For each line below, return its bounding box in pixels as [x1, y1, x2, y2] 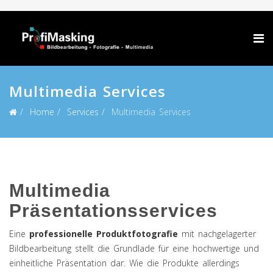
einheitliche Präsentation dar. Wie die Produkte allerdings [9, 257, 239, 269]
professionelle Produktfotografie [29, 228, 178, 239]
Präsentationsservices [9, 200, 218, 221]
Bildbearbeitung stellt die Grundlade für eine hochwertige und [9, 243, 259, 254]
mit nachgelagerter [178, 228, 256, 239]
